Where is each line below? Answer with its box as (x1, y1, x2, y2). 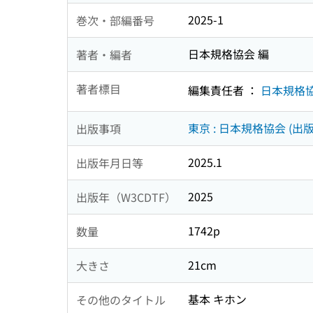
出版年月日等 (76, 154, 143, 171)
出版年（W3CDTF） (76, 188, 176, 205)
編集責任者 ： (188, 81, 261, 99)
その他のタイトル (76, 291, 166, 308)
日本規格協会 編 (188, 45, 269, 63)
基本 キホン (188, 291, 247, 308)
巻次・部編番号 (76, 11, 154, 29)
